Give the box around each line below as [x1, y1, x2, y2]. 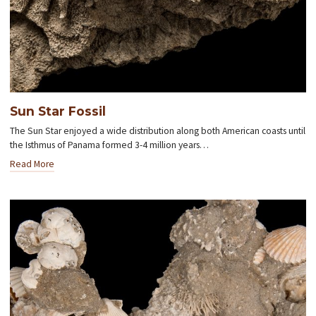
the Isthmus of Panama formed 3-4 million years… [10, 138, 209, 151]
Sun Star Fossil [10, 103, 107, 119]
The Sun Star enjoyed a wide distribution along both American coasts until [10, 124, 306, 137]
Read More [10, 157, 55, 170]
